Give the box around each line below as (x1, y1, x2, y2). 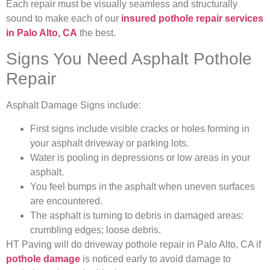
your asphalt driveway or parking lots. (30, 137, 189, 148)
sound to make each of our (6, 13, 121, 24)
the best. (77, 27, 116, 38)
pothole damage (6, 253, 80, 264)
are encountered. (30, 195, 102, 206)
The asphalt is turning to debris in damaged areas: (30, 210, 243, 221)
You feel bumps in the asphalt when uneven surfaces (30, 181, 255, 192)
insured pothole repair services (121, 13, 263, 24)
